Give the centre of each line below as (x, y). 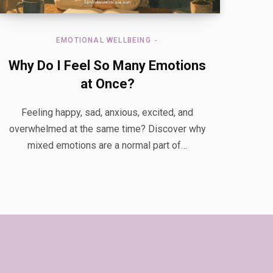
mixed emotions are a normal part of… (107, 146)
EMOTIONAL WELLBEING (104, 41)
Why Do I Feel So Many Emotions (107, 66)
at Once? (107, 84)
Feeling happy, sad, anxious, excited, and (107, 113)
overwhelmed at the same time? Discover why (107, 129)
